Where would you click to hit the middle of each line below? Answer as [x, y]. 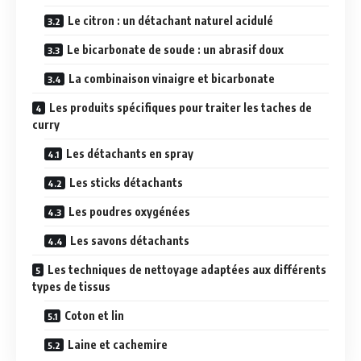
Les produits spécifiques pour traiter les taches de [180, 108]
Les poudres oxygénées [129, 212]
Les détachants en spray [130, 154]
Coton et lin [94, 315]
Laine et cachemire [118, 344]
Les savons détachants [130, 241]
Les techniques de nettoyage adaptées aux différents [187, 270]
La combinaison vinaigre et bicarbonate [172, 79]
